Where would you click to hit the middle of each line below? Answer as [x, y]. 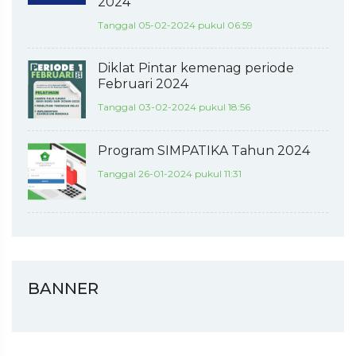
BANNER [63, 289]
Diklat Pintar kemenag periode [195, 68]
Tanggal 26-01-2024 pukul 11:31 [169, 173]
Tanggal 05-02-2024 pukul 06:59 [175, 25]
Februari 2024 [143, 83]
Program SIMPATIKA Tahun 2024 [203, 150]
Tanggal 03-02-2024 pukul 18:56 [174, 106]
